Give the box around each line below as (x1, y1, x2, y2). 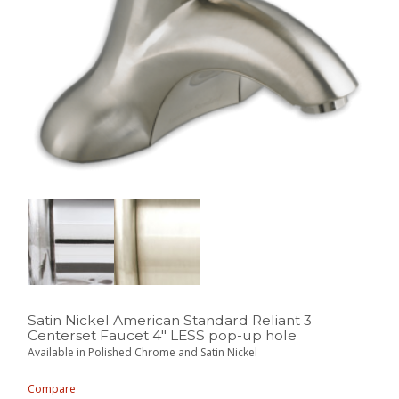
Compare (28, 381, 77, 397)
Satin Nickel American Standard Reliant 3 (28, 311, 313, 329)
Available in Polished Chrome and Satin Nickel (28, 344, 258, 360)
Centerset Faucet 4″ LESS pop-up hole (28, 326, 297, 344)
